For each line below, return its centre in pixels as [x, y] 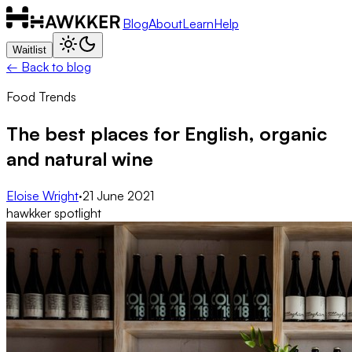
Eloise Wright [42, 195]
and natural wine [80, 158]
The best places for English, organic [167, 133]
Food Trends [41, 97]
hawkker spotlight [54, 213]
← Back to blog [49, 67]
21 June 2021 [118, 195]
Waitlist [29, 50]
